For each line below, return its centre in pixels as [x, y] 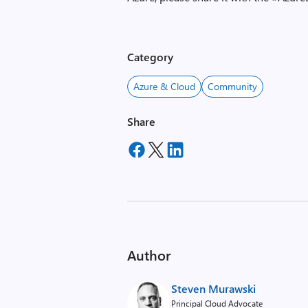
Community [233, 86]
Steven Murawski [214, 288]
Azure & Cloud [165, 86]
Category [151, 57]
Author [149, 255]
